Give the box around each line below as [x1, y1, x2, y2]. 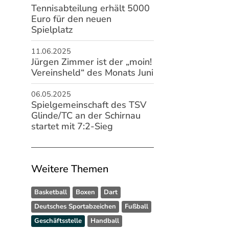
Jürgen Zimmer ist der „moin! [31, 56, 152, 68]
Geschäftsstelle [34, 216, 82, 225]
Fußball [124, 202, 148, 211]
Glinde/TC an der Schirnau [31, 109, 141, 122]
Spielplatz [31, 24, 73, 36]
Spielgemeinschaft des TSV [31, 99, 146, 111]
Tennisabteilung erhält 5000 [31, 2, 150, 14]
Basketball [34, 188, 67, 197]
